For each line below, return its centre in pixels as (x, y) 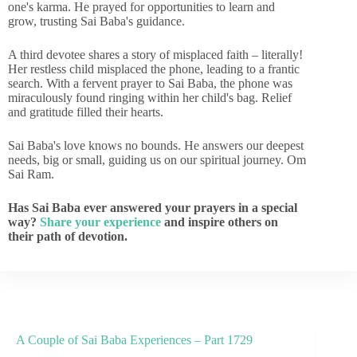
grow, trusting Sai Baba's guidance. (96, 21)
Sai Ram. (31, 174)
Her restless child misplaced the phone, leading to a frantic (154, 69)
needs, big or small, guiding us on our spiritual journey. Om (157, 160)
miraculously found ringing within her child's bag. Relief (150, 98)
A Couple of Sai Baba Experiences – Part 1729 (134, 340)
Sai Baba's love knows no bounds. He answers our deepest (156, 145)
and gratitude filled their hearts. (86, 112)
